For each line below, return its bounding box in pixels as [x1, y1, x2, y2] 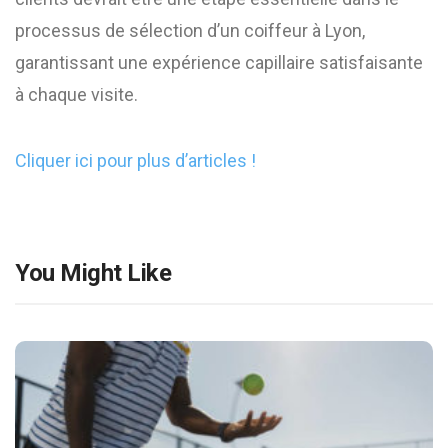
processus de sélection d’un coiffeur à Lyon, [15, 20, 365, 41]
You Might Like [15, 259, 172, 287]
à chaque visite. [15, 84, 138, 105]
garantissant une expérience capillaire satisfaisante [15, 52, 423, 73]
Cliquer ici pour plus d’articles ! [15, 150, 256, 171]
